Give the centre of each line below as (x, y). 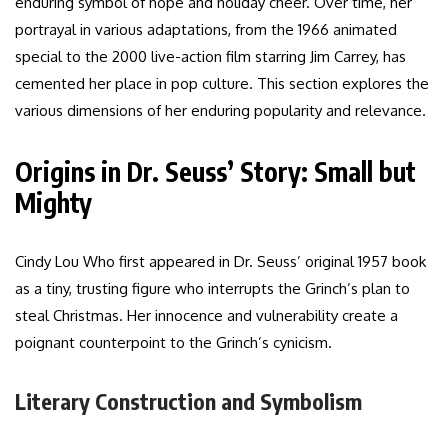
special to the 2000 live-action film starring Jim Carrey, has (210, 57)
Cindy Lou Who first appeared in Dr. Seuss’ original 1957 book (220, 262)
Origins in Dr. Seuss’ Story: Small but (215, 172)
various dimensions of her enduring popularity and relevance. (220, 111)
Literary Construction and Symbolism (188, 401)
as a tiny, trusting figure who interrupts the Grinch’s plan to (212, 289)
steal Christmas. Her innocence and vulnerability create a (206, 316)
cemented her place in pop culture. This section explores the (222, 84)
